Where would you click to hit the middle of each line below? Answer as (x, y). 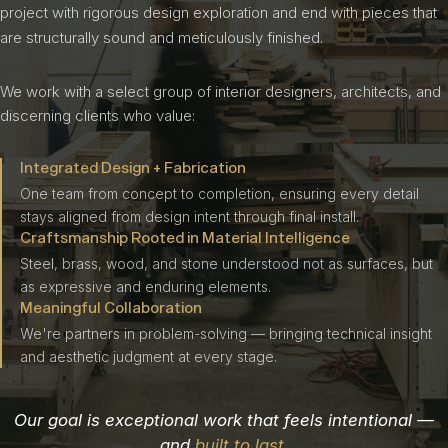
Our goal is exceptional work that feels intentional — (224, 420)
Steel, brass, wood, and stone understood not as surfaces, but (226, 263)
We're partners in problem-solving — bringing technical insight (226, 333)
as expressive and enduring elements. (145, 286)
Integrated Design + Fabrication (133, 167)
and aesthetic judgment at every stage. (148, 356)
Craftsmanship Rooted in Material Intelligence (185, 237)
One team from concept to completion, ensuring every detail (219, 193)
